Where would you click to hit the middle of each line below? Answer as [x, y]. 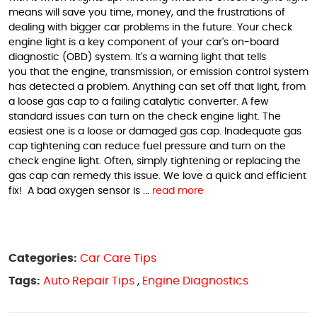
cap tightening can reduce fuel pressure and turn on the [147, 146]
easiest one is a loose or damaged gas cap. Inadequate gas [155, 132]
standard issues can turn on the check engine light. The [145, 117]
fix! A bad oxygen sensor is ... [80, 191]
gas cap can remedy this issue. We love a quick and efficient [157, 176]
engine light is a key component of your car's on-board [144, 42]
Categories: [43, 258]
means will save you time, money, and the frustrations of [147, 13]
